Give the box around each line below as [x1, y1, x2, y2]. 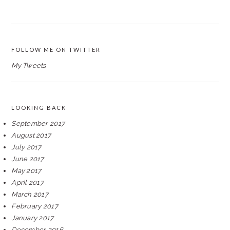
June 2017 [11, 155, 44, 163]
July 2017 [11, 143, 42, 151]
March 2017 [11, 190, 48, 198]
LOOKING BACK [11, 104, 67, 111]
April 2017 [11, 179, 44, 186]
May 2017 [11, 167, 42, 175]
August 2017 [11, 131, 51, 139]
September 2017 [11, 120, 65, 127]
